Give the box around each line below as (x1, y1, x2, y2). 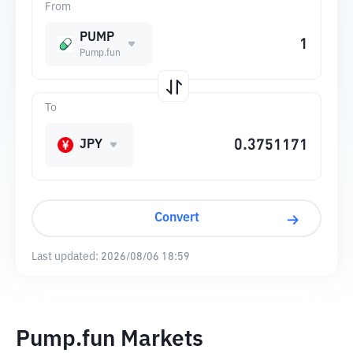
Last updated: (32, 251, 98, 262)
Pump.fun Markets (16, 329, 203, 351)
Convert (154, 212, 199, 225)
